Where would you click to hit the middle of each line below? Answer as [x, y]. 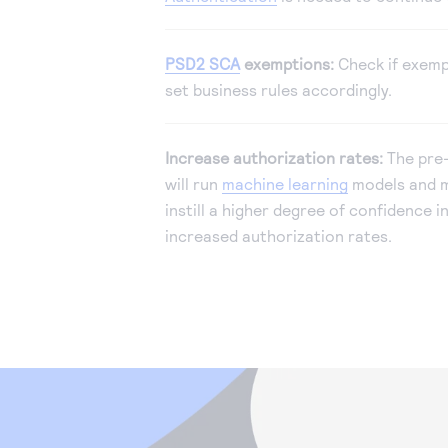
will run [193, 184]
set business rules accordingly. [278, 90]
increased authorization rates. [278, 236]
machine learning [284, 184]
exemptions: [286, 64]
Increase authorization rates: [273, 158]
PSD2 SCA [202, 64]
